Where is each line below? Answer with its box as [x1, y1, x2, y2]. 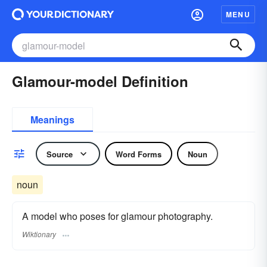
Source [46, 148, 73, 160]
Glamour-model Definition [12, 71, 188, 91]
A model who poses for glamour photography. [22, 209, 213, 223]
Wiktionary [22, 229, 56, 240]
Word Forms [116, 148, 162, 160]
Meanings [30, 113, 74, 126]
